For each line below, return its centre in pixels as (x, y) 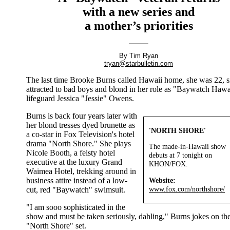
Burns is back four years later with (82, 116)
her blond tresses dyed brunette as (81, 125)
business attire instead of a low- (77, 180)
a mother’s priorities (139, 25)
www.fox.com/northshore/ (187, 189)
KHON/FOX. (168, 164)
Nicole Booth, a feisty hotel (71, 152)
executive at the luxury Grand (74, 162)
